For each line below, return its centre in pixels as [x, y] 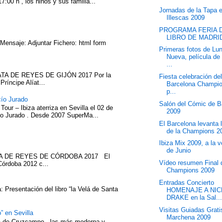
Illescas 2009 [186, 17]
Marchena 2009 [189, 217]
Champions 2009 [191, 170]
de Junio [179, 151]
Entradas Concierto [187, 182]
